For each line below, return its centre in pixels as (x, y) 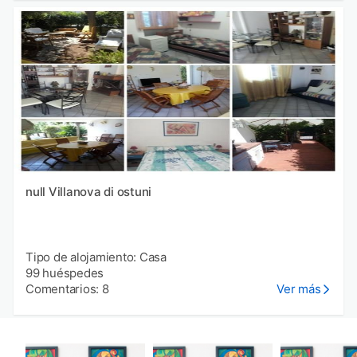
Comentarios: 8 (67, 288)
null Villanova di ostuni (100, 191)
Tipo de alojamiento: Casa (96, 257)
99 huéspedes (65, 273)
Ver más (299, 288)
